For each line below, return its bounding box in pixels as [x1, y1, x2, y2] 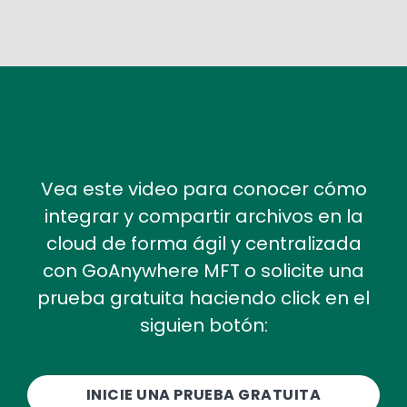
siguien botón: [139, 313, 268, 339]
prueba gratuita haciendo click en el [37, 285, 370, 312]
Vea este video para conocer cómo [40, 176, 367, 203]
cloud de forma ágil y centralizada [45, 231, 362, 257]
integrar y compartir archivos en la [44, 203, 363, 230]
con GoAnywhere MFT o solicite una [43, 258, 364, 284]
